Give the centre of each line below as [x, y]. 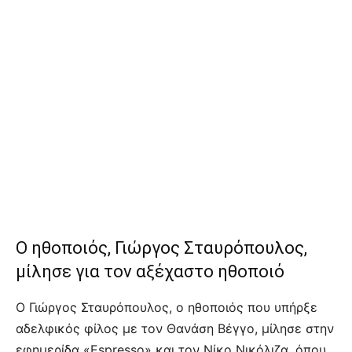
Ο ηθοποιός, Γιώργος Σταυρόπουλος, [161, 247]
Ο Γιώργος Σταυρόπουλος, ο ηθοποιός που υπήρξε [167, 307]
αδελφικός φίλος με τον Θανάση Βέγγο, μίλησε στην [175, 328]
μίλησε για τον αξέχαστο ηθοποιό [150, 271]
